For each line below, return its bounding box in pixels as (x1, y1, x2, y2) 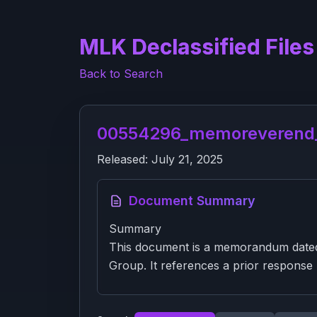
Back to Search (79, 67, 163, 81)
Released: (97, 152, 151, 166)
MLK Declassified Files (79, 34, 314, 59)
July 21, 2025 (151, 152, 223, 166)
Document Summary (129, 193, 255, 208)
